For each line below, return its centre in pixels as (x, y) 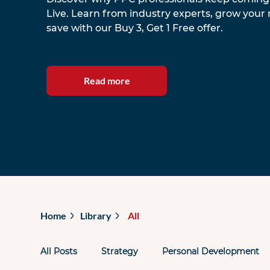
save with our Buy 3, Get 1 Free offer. (135, 28)
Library (96, 216)
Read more (107, 80)
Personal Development (211, 252)
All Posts (59, 252)
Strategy (120, 252)
